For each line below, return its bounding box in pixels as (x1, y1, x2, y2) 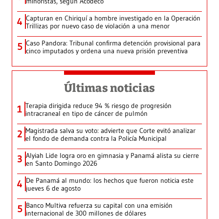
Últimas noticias (64, 81, 155, 95)
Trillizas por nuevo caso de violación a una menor (26, 22, 170, 31)
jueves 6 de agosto (26, 184, 81, 193)
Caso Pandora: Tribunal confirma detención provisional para (26, 39, 200, 48)
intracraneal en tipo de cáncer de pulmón (25, 109, 148, 118)
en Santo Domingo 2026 (26, 159, 97, 168)
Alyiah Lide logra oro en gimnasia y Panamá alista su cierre (26, 151, 199, 160)
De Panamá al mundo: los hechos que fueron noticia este (26, 176, 194, 185)
